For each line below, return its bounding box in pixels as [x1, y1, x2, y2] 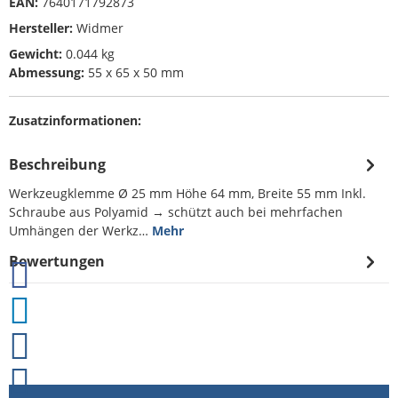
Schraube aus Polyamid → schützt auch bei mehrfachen [9, 203, 343, 220]
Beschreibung [9, 154, 106, 174]
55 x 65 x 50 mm [84, 63, 184, 81]
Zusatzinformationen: [9, 111, 141, 129]
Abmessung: [9, 63, 84, 81]
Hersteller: [9, 19, 76, 36]
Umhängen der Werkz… [9, 221, 152, 239]
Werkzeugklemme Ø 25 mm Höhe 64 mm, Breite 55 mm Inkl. [9, 184, 366, 202]
